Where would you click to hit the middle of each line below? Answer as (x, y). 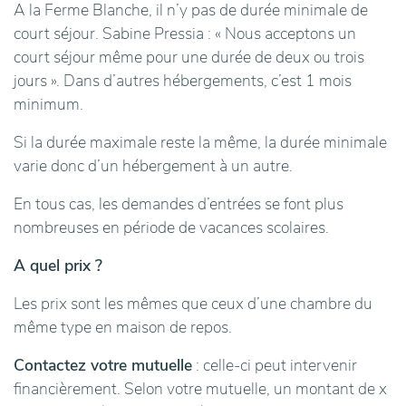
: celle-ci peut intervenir (275, 366)
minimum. (48, 105)
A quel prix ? (58, 266)
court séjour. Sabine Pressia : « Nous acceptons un (185, 34)
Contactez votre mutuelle (103, 366)
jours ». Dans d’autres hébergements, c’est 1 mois (183, 81)
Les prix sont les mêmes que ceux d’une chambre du (193, 304)
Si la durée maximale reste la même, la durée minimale (200, 143)
